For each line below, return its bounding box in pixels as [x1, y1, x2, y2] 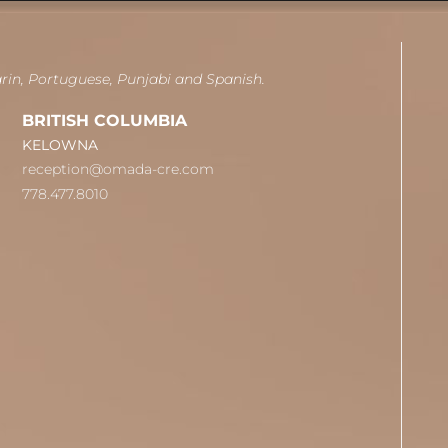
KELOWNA [22, 135, 99, 154]
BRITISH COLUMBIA [22, 110, 188, 130]
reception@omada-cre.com [22, 160, 215, 179]
